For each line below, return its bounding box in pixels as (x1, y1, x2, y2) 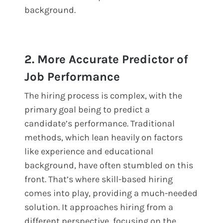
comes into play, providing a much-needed (24, 187, 198, 199)
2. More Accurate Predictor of (24, 52, 189, 66)
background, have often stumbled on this (24, 159, 194, 171)
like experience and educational (24, 145, 154, 157)
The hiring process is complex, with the (24, 90, 183, 101)
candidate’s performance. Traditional (24, 117, 175, 129)
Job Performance (24, 69, 120, 84)
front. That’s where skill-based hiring (24, 173, 173, 185)
